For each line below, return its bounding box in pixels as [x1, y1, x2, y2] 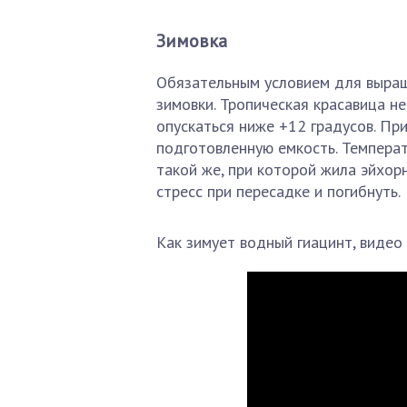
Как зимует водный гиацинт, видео [156, 232, 402, 253]
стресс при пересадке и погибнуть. [156, 181, 401, 202]
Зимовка [156, 29, 227, 53]
